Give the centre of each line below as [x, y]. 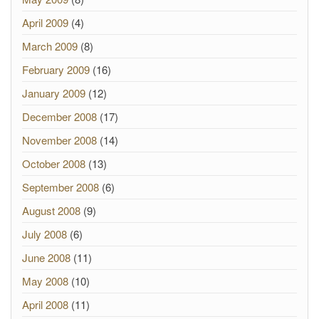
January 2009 [54, 93]
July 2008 [45, 234]
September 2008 [61, 187]
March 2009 [50, 46]
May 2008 [45, 281]
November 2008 [59, 140]
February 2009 [56, 69]
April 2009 [45, 22]
